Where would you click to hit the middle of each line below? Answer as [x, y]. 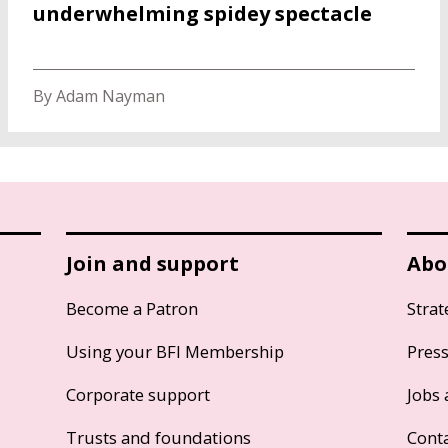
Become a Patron [131, 308]
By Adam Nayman [99, 95]
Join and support [152, 263]
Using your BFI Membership [174, 351]
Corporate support [137, 394]
